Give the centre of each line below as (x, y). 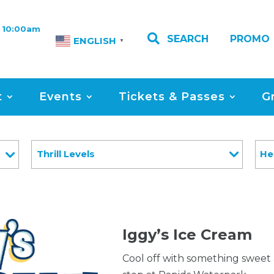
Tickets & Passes (172, 96)
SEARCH (187, 39)
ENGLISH (94, 41)
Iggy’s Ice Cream (187, 234)
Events (61, 96)
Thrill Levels (65, 154)
